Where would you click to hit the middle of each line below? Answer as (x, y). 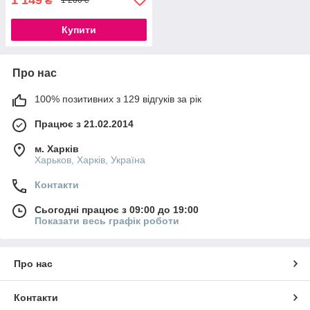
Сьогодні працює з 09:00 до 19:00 (117, 209)
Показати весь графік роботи (107, 220)
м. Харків (57, 148)
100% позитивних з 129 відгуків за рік (118, 99)
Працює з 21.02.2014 (84, 124)
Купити (79, 29)
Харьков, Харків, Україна (90, 159)
